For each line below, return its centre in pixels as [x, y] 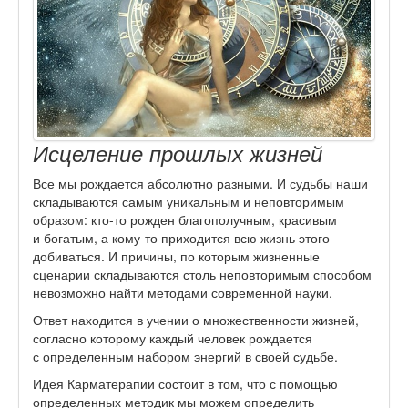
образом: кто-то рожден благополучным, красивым [185, 219]
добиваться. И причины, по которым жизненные [176, 255]
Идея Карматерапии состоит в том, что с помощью [185, 383]
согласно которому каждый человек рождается [173, 337]
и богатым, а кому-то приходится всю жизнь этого [181, 237]
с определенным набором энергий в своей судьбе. [185, 356]
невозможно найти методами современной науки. [183, 292]
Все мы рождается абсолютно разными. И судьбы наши [200, 183]
